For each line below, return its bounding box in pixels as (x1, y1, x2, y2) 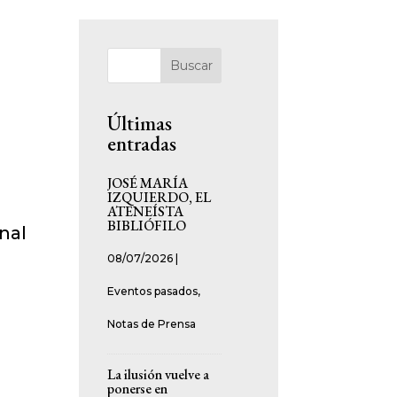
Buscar (169, 57, 213, 74)
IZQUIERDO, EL (107, 187, 212, 206)
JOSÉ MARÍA (107, 173, 189, 192)
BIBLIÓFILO (107, 215, 187, 235)
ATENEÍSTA (107, 201, 184, 221)
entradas (107, 129, 177, 157)
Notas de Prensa (107, 316, 197, 331)
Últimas (107, 109, 173, 136)
